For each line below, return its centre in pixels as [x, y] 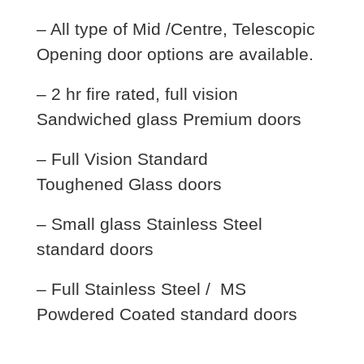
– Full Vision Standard [122, 159]
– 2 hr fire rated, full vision [137, 94]
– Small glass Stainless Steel [149, 224]
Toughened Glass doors [129, 184]
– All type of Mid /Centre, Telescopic [175, 29]
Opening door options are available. [175, 54]
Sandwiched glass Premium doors [169, 119]
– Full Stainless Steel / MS [141, 289]
